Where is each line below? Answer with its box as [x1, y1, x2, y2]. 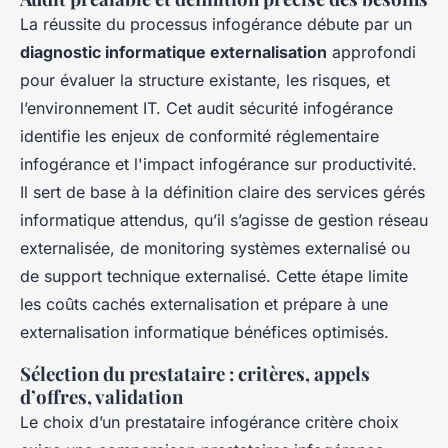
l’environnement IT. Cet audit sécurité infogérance [20, 98, 393, 119]
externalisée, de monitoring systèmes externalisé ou [20, 238, 410, 259]
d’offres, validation [20, 384, 183, 410]
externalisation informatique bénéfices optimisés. [20, 322, 389, 343]
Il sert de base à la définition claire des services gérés [20, 182, 425, 203]
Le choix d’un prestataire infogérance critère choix [20, 412, 399, 433]
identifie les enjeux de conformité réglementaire [20, 126, 379, 147]
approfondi [327, 42, 416, 63]
